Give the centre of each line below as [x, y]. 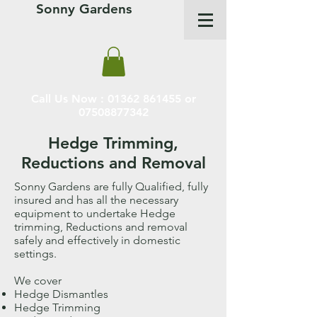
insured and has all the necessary [96, 200]
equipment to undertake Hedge [95, 213]
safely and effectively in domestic [97, 240]
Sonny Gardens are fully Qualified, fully [111, 186]
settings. [35, 253]
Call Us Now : [69, 98]
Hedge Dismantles [61, 294]
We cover [38, 280]
